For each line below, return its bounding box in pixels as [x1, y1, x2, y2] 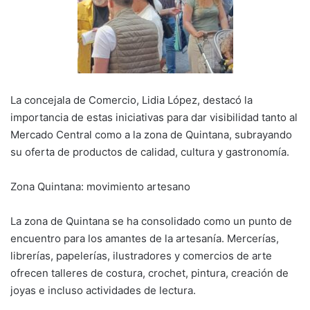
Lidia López [142, 93, 197, 107]
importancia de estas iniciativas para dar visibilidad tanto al [10, 110, 298, 124]
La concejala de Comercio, [10, 93, 142, 107]
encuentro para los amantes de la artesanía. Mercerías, [10, 231, 279, 245]
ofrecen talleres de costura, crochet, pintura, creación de [10, 266, 289, 280]
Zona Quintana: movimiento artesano [10, 179, 190, 193]
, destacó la [197, 93, 253, 107]
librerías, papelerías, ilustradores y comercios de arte [10, 248, 272, 262]
